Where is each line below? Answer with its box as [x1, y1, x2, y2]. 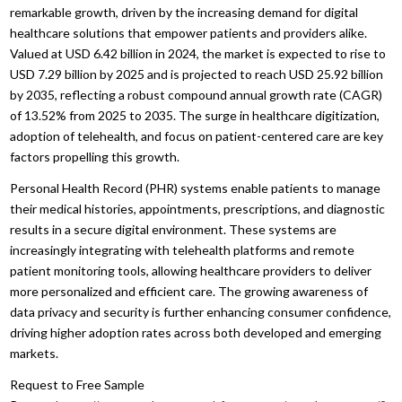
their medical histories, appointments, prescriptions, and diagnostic [10, 200, 386, 216]
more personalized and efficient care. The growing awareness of [10, 283, 369, 299]
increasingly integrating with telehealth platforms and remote [10, 241, 355, 258]
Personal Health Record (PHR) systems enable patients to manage [10, 179, 381, 196]
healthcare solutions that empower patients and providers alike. [10, 24, 368, 40]
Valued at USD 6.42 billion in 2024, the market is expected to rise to [10, 45, 387, 61]
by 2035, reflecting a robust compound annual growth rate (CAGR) [10, 86, 383, 102]
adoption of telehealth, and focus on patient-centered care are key [10, 127, 384, 144]
